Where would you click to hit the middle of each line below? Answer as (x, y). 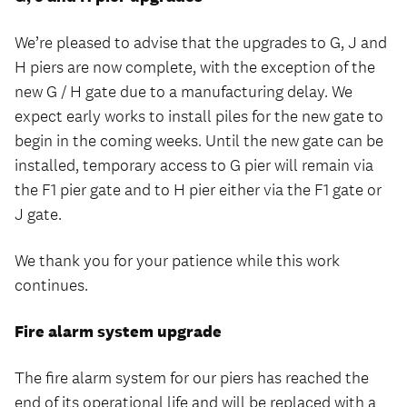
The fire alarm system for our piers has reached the (192, 378)
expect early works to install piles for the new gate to (199, 116)
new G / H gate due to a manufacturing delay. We (184, 92)
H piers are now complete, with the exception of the (195, 67)
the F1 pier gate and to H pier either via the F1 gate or (198, 190)
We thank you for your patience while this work (177, 261)
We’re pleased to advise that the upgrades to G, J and (201, 43)
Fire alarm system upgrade (118, 332)
